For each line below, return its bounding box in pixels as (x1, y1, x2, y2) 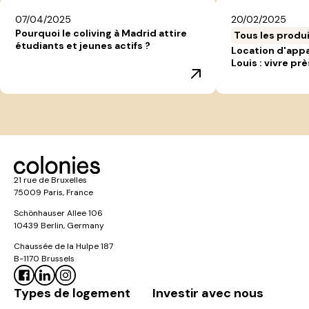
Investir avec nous (152, 285, 263, 301)
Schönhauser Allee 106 (14, 208, 103, 219)
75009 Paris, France (14, 187, 93, 198)
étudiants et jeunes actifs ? (15, 39, 150, 52)
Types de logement (14, 285, 130, 301)
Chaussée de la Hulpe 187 (14, 241, 113, 252)
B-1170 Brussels (14, 253, 74, 264)
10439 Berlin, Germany (14, 220, 104, 231)
